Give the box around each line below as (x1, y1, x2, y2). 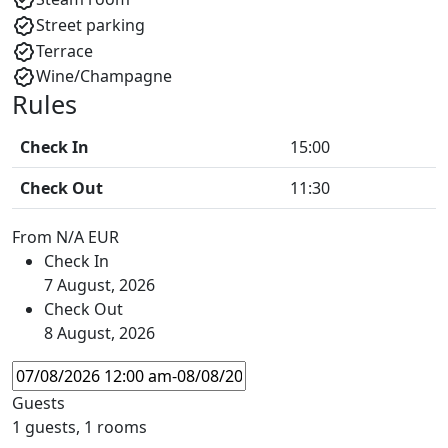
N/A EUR (56, 226, 119, 249)
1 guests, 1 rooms (12, 416, 147, 439)
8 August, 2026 (44, 322, 155, 345)
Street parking (36, 13, 145, 36)
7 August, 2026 (44, 274, 155, 297)
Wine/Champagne (36, 65, 172, 88)
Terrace (36, 39, 93, 62)
